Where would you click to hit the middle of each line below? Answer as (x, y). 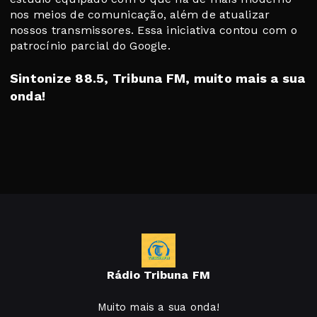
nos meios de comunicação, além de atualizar (140, 15)
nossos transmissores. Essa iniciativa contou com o (154, 30)
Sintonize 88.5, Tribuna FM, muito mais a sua (158, 79)
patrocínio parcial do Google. (90, 46)
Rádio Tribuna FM (158, 275)
